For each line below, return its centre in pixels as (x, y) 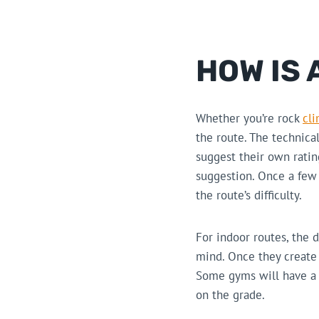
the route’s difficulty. (249, 195)
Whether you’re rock (249, 119)
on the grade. (230, 295)
